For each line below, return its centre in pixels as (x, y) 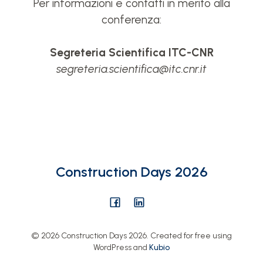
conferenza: (131, 20)
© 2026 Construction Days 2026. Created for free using (131, 236)
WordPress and (121, 247)
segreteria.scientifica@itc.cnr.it (131, 69)
